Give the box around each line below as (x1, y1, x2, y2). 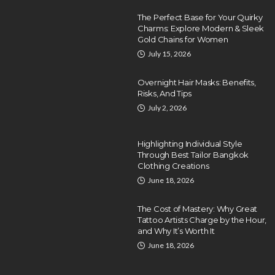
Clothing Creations (137, 161, 209, 171)
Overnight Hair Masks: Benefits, (137, 77, 256, 87)
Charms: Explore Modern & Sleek (137, 23, 265, 33)
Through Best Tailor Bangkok (137, 150, 249, 160)
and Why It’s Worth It (137, 226, 215, 236)
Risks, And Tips (137, 88, 192, 98)
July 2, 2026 (148, 103, 187, 112)
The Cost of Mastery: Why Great (137, 204, 258, 214)
